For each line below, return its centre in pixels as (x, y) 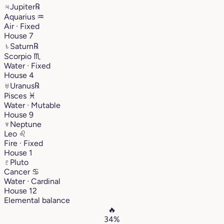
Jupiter (22, 6)
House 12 (20, 190)
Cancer (18, 171)
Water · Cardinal (32, 181)
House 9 (19, 114)
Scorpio (19, 56)
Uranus (22, 85)
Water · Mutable (32, 105)
